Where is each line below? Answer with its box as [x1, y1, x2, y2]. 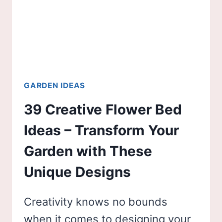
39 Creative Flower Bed [24, 101, 182, 118]
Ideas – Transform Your [24, 122, 179, 139]
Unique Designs [24, 164, 131, 181]
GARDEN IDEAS [24, 80, 86, 90]
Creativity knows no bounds [24, 195, 167, 209]
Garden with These [24, 143, 152, 160]
